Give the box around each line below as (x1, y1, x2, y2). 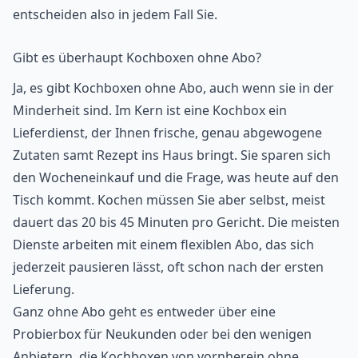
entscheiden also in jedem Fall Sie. (13, 5, 217, 23)
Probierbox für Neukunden (13, 324, 177, 343)
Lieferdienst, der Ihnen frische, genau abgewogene (13, 123, 322, 141)
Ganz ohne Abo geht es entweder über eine (13, 302, 276, 320)
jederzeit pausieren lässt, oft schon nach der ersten (13, 257, 324, 276)
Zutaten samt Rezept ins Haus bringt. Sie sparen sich (13, 145, 331, 164)
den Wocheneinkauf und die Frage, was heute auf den (13, 168, 339, 186)
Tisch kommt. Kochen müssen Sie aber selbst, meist (13, 190, 325, 209)
